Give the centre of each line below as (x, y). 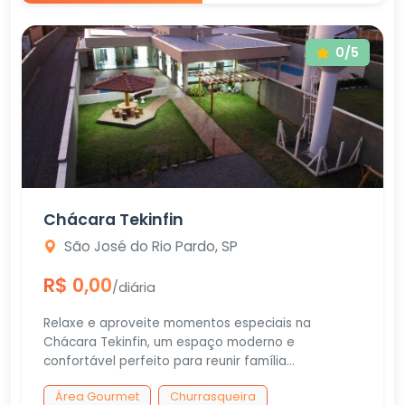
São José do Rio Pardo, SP (151, 246)
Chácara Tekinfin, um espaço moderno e (169, 342)
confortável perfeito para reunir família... (169, 361)
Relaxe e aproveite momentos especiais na (177, 323)
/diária (134, 287)
